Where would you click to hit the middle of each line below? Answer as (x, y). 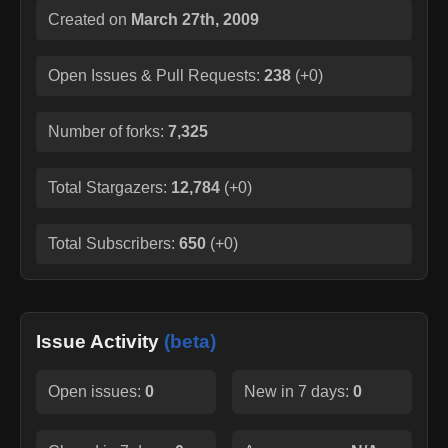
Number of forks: (108, 131)
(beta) (190, 341)
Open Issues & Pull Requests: (154, 75)
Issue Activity (100, 341)
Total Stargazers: (109, 187)
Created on (89, 19)
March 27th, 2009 (195, 19)
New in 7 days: (298, 391)
